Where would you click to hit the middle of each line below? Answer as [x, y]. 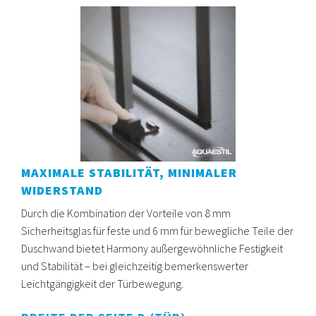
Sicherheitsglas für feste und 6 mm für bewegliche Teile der [157, 231]
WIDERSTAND [62, 190]
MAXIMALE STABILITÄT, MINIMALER [129, 173]
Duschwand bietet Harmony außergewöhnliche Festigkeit [152, 249]
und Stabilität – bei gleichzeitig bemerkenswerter [135, 266]
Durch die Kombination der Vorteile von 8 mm [126, 213]
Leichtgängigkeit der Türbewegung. [102, 284]
